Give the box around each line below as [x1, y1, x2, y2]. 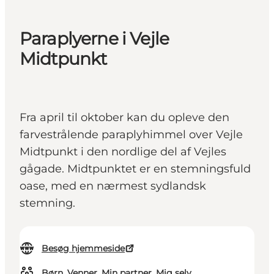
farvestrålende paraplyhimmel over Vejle [20, 128, 243, 142]
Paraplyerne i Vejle [20, 28, 169, 50]
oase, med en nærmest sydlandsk [20, 179, 206, 193]
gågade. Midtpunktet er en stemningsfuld [20, 162, 251, 176]
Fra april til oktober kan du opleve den [20, 111, 229, 125]
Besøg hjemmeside [42, 243, 125, 254]
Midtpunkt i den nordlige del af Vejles [20, 145, 226, 159]
